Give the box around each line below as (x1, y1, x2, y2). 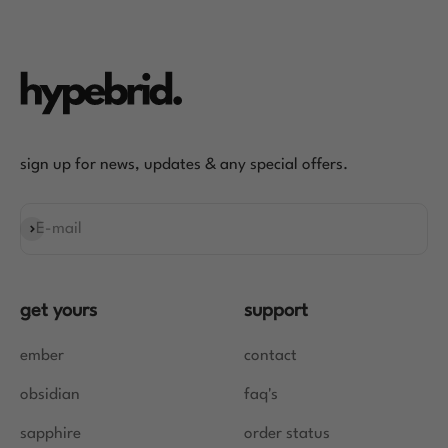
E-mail (36, 220, 82, 237)
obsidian (20, 387, 80, 404)
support (244, 302, 308, 321)
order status (244, 426, 330, 443)
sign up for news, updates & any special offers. (20, 157, 348, 174)
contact (244, 348, 297, 365)
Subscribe (19, 221, 87, 238)
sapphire (20, 426, 81, 443)
